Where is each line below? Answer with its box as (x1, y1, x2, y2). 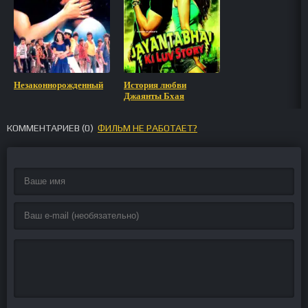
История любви (124, 80, 186, 90)
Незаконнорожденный (14, 80, 103, 90)
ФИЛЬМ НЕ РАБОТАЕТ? (98, 122, 197, 133)
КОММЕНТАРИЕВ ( (7, 122, 85, 133)
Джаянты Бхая (124, 91, 184, 101)
